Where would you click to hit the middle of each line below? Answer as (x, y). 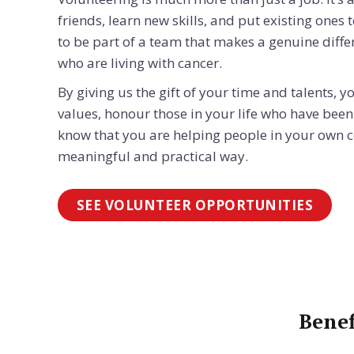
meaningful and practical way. (153, 156)
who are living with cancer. (139, 63)
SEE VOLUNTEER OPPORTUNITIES (195, 205)
